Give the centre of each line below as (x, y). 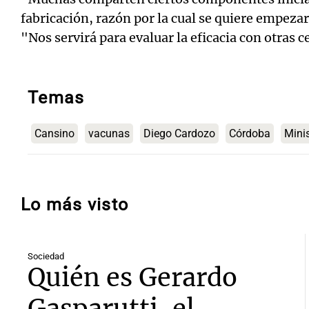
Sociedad (46, 257)
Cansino (54, 134)
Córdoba (250, 134)
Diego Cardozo (179, 134)
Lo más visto (75, 205)
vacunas (109, 134)
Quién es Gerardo (132, 278)
